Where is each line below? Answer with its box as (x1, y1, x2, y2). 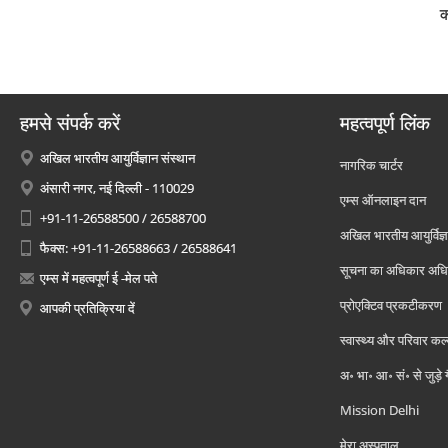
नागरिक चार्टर (340, 156, 403, 174)
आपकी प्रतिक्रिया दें (40, 299, 135, 317)
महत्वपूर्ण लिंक (340, 110, 430, 136)
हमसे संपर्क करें (20, 110, 120, 136)
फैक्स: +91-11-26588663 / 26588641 (40, 239, 237, 257)
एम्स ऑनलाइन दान (340, 191, 426, 209)
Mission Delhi (340, 401, 419, 419)
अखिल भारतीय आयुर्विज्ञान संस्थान (40, 149, 195, 167)
